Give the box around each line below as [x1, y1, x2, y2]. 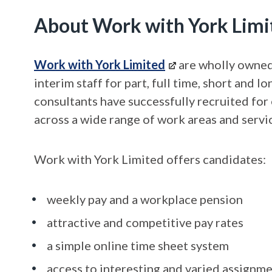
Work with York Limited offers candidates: [34, 152, 266, 166]
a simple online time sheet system [47, 238, 229, 253]
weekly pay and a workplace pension [47, 192, 243, 206]
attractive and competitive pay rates [47, 215, 243, 229]
